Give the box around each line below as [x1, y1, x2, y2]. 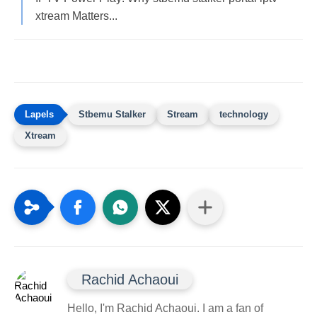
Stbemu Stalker [79, 108, 146, 120]
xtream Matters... [35, 9, 117, 22]
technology [219, 108, 268, 120]
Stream [167, 108, 198, 120]
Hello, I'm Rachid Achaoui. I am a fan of [67, 301, 263, 314]
